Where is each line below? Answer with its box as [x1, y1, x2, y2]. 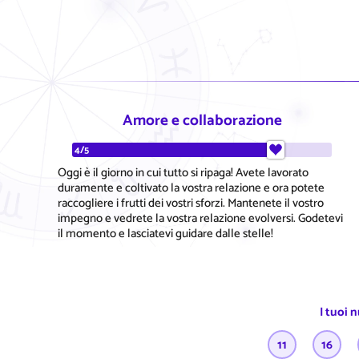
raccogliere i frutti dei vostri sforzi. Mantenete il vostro [58, 192, 324, 213]
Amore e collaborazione [122, 107, 282, 133]
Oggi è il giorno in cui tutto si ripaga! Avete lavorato [58, 162, 309, 183]
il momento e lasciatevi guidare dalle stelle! [58, 223, 273, 244]
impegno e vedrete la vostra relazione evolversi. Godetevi [58, 208, 343, 228]
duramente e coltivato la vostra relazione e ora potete [58, 177, 325, 198]
